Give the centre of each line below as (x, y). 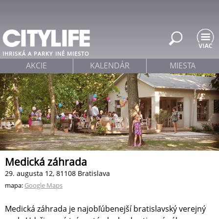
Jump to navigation (109, 7)
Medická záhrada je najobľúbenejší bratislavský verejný (105, 209)
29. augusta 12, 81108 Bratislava (57, 174)
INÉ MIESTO (72, 54)
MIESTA (183, 66)
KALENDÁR (109, 66)
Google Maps (44, 186)
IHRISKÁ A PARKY (28, 54)
